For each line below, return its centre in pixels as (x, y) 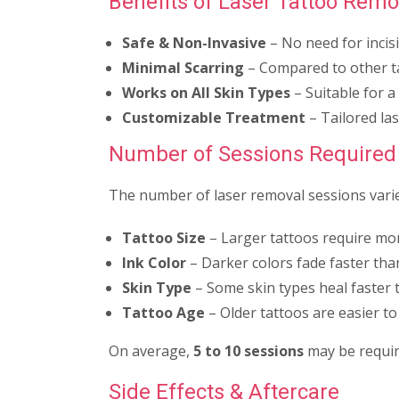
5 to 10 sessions (248, 350)
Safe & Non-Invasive (194, 42)
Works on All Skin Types (206, 92)
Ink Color (154, 262)
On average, (151, 350)
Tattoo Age (163, 312)
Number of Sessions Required (252, 154)
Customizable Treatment (214, 117)
